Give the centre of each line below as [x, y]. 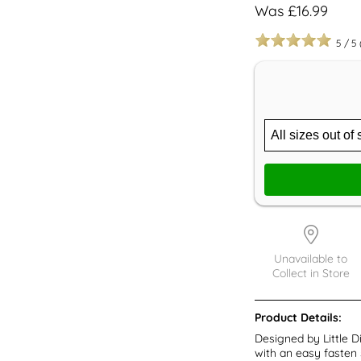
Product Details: [298, 317]
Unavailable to [311, 258]
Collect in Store [311, 273]
